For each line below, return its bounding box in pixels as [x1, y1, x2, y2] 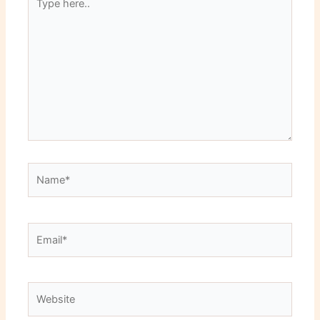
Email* [27, 224, 59, 237]
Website [27, 284, 66, 297]
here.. [27, 4, 55, 18]
